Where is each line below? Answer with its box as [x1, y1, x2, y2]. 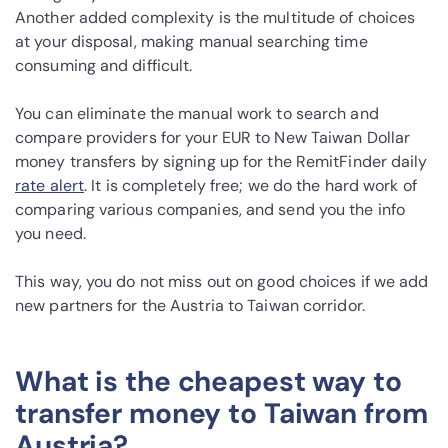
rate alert [15, 175, 84, 197]
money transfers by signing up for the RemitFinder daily [15, 151, 428, 173]
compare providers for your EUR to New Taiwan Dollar [15, 127, 411, 149]
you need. [15, 223, 86, 245]
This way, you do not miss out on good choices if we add [15, 271, 429, 293]
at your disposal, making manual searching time [15, 31, 368, 53]
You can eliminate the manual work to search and [15, 103, 379, 125]
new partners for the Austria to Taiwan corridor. [15, 295, 365, 317]
